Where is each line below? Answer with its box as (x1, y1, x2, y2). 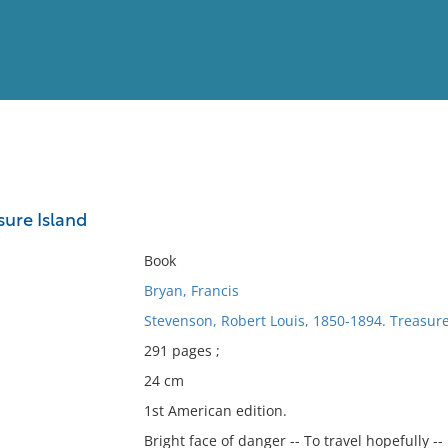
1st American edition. (143, 401, 287, 420)
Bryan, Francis (143, 281, 239, 300)
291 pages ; (143, 341, 220, 360)
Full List (383, 188, 433, 203)
